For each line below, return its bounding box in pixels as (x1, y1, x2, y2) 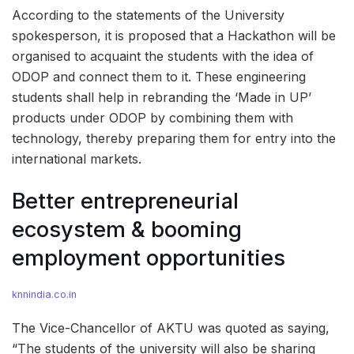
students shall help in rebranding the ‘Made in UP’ (12, 89, 311, 106)
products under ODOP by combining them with (12, 110, 293, 126)
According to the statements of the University (12, 7, 284, 24)
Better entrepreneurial (12, 187, 239, 214)
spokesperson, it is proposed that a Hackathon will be (12, 28, 336, 44)
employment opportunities (12, 244, 285, 271)
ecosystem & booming (12, 216, 242, 243)
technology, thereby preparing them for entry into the (12, 130, 336, 147)
